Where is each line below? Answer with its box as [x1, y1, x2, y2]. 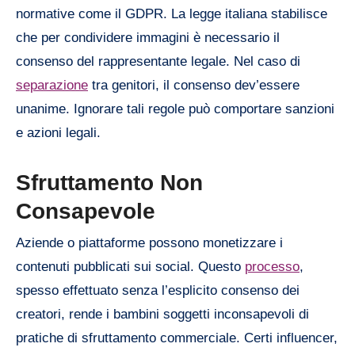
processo [245, 258, 300, 274]
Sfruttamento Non [16, 170, 203, 196]
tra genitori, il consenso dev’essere [88, 78, 300, 94]
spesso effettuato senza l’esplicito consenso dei [16, 282, 300, 298]
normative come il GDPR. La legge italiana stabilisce [16, 6, 327, 22]
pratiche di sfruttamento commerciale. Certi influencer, [16, 330, 338, 345]
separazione [16, 78, 88, 94]
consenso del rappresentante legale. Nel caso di [16, 54, 300, 70]
